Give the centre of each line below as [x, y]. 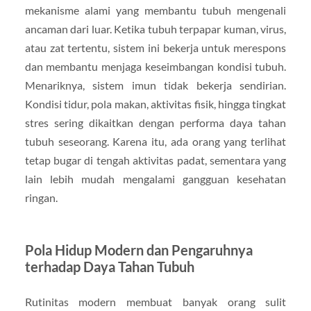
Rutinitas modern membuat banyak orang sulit [155, 302]
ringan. [41, 198]
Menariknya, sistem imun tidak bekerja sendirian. [155, 85]
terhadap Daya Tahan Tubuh [109, 267]
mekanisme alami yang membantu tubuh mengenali [155, 10]
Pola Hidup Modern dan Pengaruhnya [138, 250]
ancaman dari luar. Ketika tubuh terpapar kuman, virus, [155, 29]
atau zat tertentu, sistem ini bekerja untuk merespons [155, 48]
